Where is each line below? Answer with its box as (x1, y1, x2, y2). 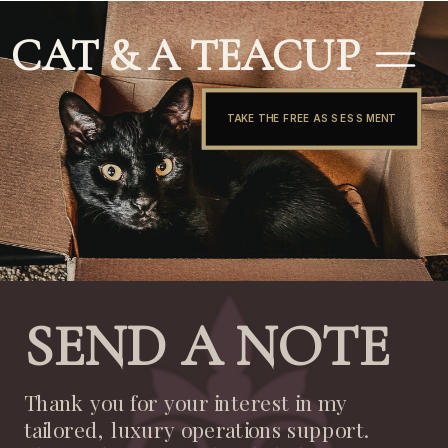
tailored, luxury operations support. (23, 415, 369, 444)
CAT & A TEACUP (11, 28, 359, 83)
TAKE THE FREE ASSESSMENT (226, 112, 397, 125)
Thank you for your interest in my (23, 389, 348, 418)
